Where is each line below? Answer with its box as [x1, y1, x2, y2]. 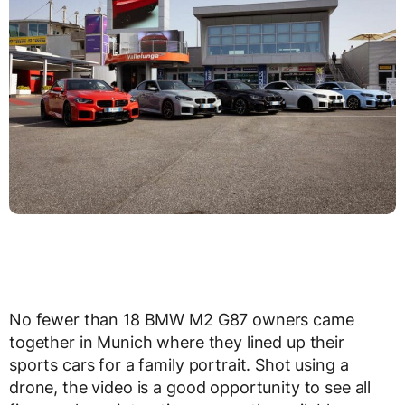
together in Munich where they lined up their [9, 333, 344, 353]
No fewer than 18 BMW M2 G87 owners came [9, 310, 354, 330]
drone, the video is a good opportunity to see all [9, 378, 372, 398]
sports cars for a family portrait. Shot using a [9, 355, 349, 375]
